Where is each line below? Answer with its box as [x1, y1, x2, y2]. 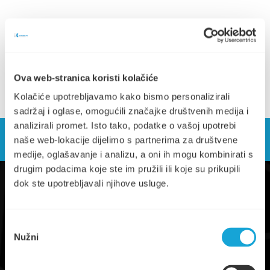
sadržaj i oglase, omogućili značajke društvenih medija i [14, 105, 248, 116]
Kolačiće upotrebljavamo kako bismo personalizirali [14, 91, 230, 102]
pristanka [4, 234, 41, 245]
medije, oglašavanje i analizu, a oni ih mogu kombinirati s [14, 149, 253, 160]
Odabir [4, 219, 31, 230]
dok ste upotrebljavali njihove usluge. [14, 178, 169, 189]
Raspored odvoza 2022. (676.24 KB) [30, 36, 172, 48]
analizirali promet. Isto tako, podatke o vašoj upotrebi [14, 120, 236, 131]
